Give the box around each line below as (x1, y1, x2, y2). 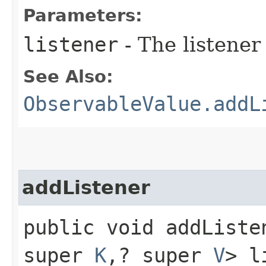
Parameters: (23, 5, 142, 26)
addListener (22, 176, 150, 198)
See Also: (23, 66, 113, 87)
